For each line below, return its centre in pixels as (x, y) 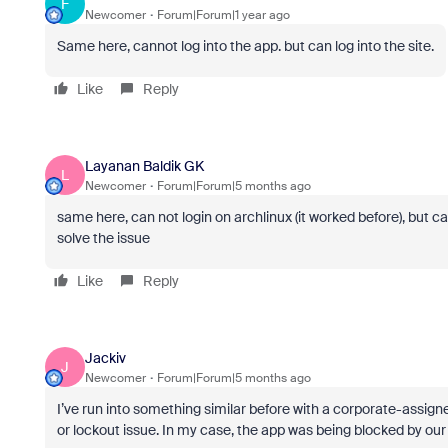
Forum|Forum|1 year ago (223, 14)
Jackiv (105, 357)
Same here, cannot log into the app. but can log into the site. (245, 46)
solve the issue (103, 238)
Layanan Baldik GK (144, 165)
